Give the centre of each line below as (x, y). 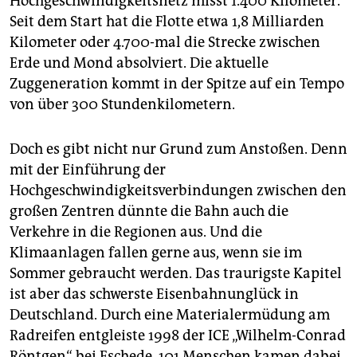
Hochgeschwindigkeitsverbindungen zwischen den (178, 191)
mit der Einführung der (88, 170)
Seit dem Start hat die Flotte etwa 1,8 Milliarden (167, 22)
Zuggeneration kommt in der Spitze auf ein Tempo (177, 84)
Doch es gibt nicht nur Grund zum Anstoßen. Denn (178, 149)
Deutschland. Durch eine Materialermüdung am (170, 315)
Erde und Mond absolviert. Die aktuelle (139, 63)
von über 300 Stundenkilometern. (122, 105)
